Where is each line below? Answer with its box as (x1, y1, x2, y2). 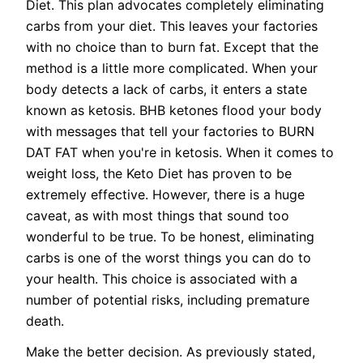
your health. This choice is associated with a (26, 271, 297, 288)
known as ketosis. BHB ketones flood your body (26, 102, 322, 119)
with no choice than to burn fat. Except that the (26, 39, 318, 56)
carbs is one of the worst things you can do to (26, 250, 311, 267)
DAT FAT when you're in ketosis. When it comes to (26, 144, 334, 161)
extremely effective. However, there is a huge (26, 186, 305, 203)
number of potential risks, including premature (26, 292, 310, 309)
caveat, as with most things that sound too (26, 207, 289, 224)
